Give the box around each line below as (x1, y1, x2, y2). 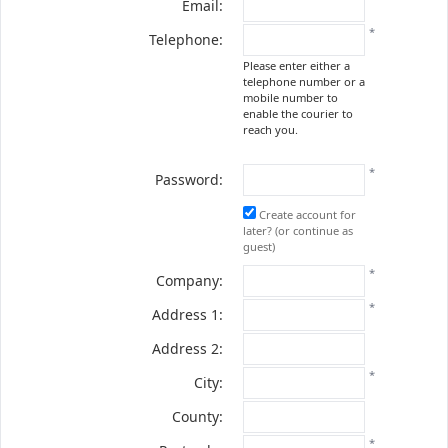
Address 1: (151, 305, 223, 324)
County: (171, 407, 223, 426)
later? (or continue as (243, 223, 353, 238)
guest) (243, 239, 275, 254)
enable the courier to (243, 106, 353, 121)
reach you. (243, 122, 298, 137)
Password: (154, 170, 223, 189)
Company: (155, 271, 223, 290)
